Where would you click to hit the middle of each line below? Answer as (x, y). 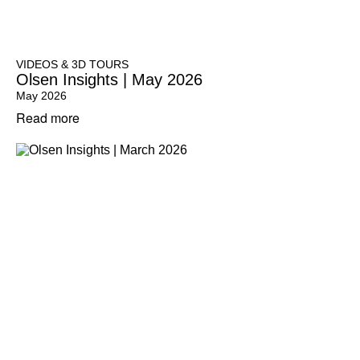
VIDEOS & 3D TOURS (72, 64)
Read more (48, 118)
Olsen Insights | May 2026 (109, 80)
